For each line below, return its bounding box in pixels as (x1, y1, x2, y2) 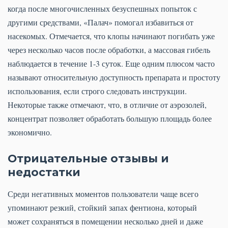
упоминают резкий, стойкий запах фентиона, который (8, 202, 197, 213)
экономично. (8, 127, 52, 138)
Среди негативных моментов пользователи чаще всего (8, 188, 198, 199)
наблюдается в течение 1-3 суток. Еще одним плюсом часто (8, 58, 215, 69)
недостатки (8, 165, 80, 179)
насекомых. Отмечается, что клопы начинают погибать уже (8, 31, 215, 42)
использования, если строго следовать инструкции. (8, 85, 187, 97)
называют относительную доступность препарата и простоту (8, 72, 220, 83)
